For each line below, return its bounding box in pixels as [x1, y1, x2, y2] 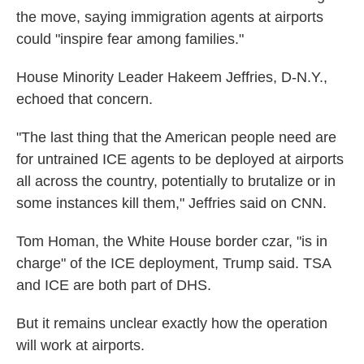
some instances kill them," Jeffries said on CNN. [16, 195, 327, 211]
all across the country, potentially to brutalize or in [16, 173, 336, 189]
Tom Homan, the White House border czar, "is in [16, 233, 327, 249]
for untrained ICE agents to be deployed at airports [16, 151, 344, 167]
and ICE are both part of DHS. [16, 277, 211, 293]
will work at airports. [16, 337, 145, 353]
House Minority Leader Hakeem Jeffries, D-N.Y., [16, 69, 327, 85]
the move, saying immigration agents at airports [16, 9, 323, 25]
